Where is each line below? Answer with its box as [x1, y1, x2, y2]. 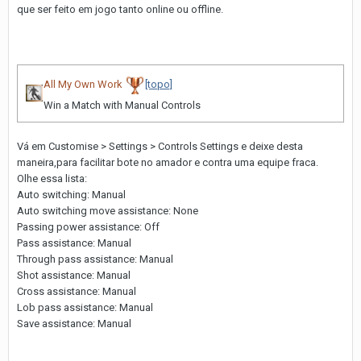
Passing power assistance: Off [17, 220, 160, 233]
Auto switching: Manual [17, 188, 126, 201]
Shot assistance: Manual [17, 268, 131, 281]
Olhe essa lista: [17, 172, 87, 185]
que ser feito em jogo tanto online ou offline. [17, 2, 223, 15]
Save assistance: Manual [17, 317, 131, 330]
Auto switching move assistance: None [17, 204, 198, 217]
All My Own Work [44, 77, 122, 90]
